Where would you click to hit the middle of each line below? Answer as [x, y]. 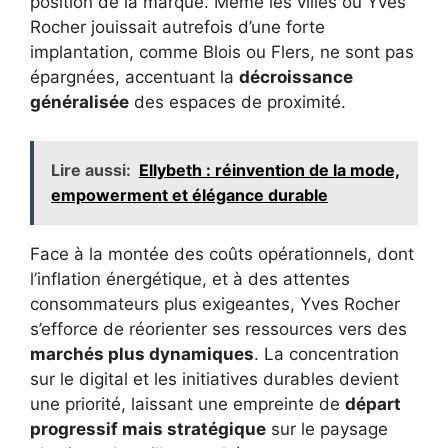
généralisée [79, 102]
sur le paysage [327, 428]
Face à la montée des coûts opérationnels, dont [222, 253]
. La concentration [326, 353]
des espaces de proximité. [237, 102]
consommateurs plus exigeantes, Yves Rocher [215, 303]
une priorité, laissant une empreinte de [187, 403]
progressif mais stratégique [148, 428]
